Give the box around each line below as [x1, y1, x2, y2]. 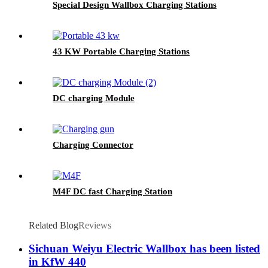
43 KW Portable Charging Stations [53, 47, 190, 57]
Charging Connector [53, 140, 133, 150]
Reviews [78, 220, 111, 231]
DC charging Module [53, 93, 135, 103]
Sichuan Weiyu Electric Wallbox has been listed [29, 242, 260, 255]
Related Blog [29, 220, 78, 231]
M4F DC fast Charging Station [53, 187, 172, 197]
